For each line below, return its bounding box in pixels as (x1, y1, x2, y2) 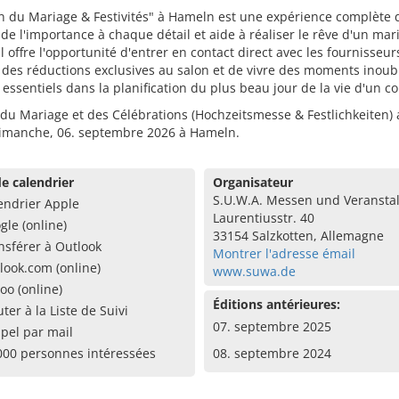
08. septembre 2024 (212, 345, 331, 362)
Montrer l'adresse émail (212, 245, 355, 262)
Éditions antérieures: (212, 296, 340, 313)
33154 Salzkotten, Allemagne (212, 227, 384, 244)
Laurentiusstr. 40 (212, 209, 314, 226)
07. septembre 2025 (212, 318, 331, 335)
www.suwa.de (212, 263, 296, 280)
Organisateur (212, 174, 293, 191)
